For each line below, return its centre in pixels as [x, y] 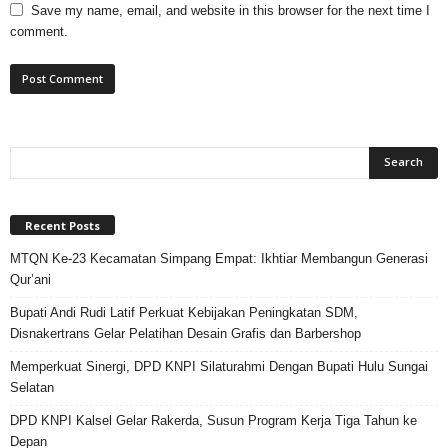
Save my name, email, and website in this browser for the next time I [230, 10]
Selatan [32, 387]
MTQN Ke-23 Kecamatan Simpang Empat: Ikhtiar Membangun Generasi [219, 258]
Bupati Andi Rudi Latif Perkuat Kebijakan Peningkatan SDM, [184, 312]
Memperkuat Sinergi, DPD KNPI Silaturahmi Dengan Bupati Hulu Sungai [219, 366]
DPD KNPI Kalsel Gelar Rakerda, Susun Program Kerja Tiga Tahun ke [213, 420]
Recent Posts [62, 225]
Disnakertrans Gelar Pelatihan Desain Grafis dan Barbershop [185, 333]
